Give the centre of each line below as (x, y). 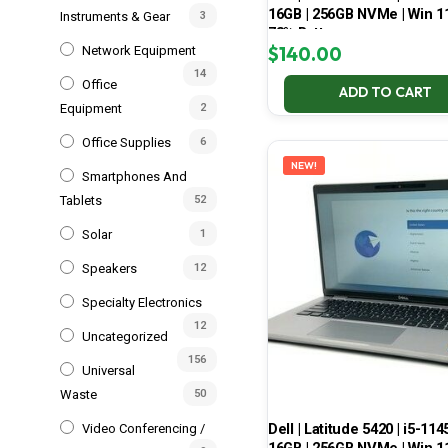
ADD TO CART (385, 92)
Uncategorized (125, 336)
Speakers (109, 268)
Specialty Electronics (142, 302)
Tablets (81, 200)
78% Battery (307, 33)
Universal (108, 370)
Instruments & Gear (115, 16)
